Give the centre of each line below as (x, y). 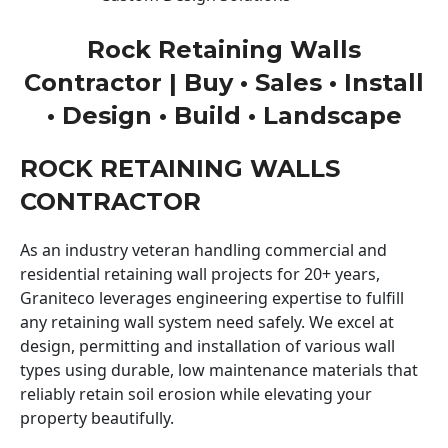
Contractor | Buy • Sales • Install (224, 82)
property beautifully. (97, 417)
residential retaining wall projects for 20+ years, (200, 273)
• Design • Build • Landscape (224, 115)
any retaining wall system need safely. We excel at (207, 321)
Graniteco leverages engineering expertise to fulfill (212, 297)
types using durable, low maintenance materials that (219, 369)
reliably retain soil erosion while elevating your (196, 393)
